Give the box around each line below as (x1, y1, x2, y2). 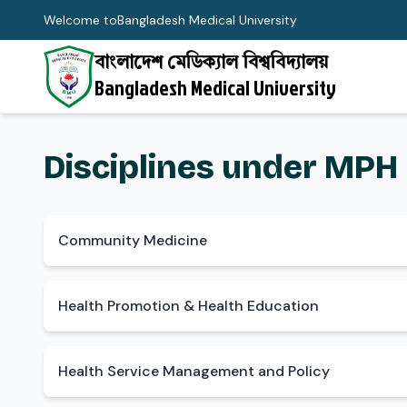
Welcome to (44, 12, 117, 28)
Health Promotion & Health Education (58, 295, 319, 315)
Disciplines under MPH (44, 147, 398, 187)
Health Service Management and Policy (58, 361, 330, 381)
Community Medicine (58, 230, 207, 250)
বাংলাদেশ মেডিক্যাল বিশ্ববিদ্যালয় (94, 54, 328, 73)
